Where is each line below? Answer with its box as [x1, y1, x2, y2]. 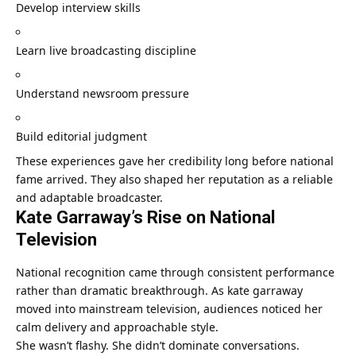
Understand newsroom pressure [16, 86, 189, 102]
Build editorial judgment [16, 129, 147, 145]
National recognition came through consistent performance [16, 264, 335, 280]
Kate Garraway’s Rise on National [16, 207, 275, 228]
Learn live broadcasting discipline [16, 43, 196, 59]
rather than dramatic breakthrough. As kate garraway [16, 282, 303, 298]
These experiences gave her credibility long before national [16, 153, 334, 169]
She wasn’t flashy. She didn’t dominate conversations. [16, 337, 300, 353]
